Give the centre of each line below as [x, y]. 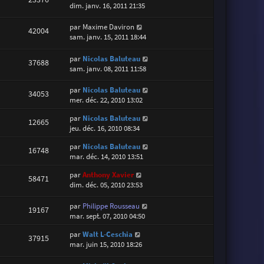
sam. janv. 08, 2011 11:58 [108, 68]
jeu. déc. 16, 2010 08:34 [105, 128]
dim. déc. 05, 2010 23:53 [106, 185]
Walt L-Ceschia [108, 235]
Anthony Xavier [108, 175]
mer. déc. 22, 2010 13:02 [106, 100]
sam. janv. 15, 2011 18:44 [108, 37]
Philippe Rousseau [111, 206]
